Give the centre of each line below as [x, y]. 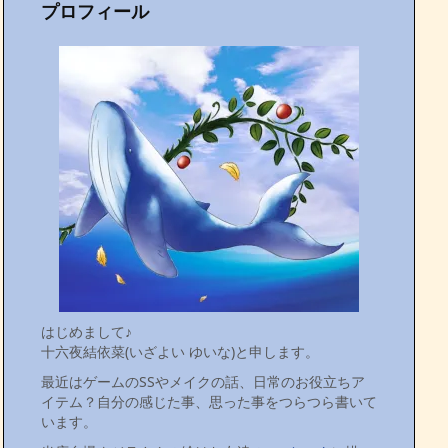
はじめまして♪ [86, 332]
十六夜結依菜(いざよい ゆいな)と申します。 [180, 352]
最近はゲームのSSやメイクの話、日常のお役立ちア [203, 382]
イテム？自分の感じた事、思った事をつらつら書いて [209, 402]
